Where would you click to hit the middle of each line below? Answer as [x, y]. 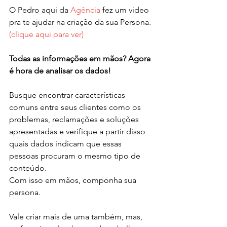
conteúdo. [28, 168]
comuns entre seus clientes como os [76, 107]
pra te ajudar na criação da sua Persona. [81, 22]
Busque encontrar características [68, 95]
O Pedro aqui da [40, 10]
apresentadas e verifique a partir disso [78, 132]
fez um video [126, 10]
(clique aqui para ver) [46, 34]
